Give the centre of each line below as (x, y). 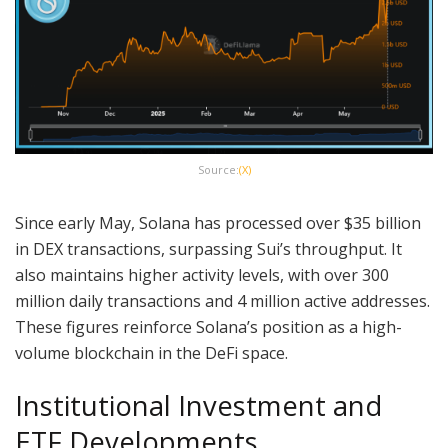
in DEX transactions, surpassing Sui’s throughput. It (208, 248)
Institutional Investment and (198, 406)
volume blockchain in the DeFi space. (151, 352)
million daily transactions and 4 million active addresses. (222, 300)
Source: (218, 169)
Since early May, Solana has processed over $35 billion (218, 222)
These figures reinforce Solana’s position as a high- (208, 326)
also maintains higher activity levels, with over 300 (202, 274)
